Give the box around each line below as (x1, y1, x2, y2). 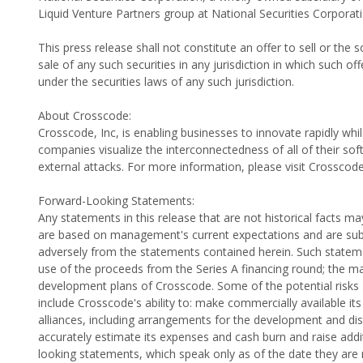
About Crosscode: (38, 108, 131, 124)
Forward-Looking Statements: (38, 193, 194, 209)
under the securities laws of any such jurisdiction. (38, 74, 294, 90)
